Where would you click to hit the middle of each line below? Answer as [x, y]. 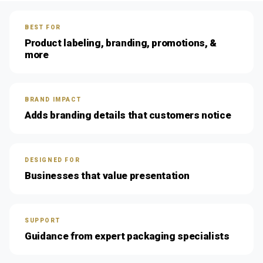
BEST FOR [43, 27]
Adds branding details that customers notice [128, 115]
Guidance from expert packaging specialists [127, 236]
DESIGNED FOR [53, 160]
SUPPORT [43, 220]
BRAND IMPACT [53, 99]
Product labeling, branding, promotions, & [121, 43]
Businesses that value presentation [107, 175]
